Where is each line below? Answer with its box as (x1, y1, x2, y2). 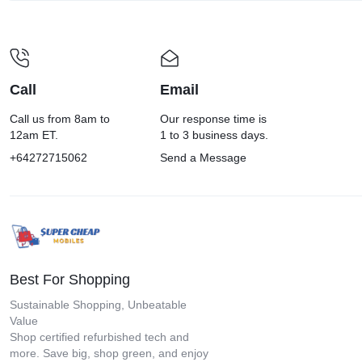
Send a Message (160, 151, 247, 165)
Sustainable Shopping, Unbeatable (10, 297, 187, 311)
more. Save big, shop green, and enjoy (10, 346, 208, 360)
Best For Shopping (10, 271, 130, 288)
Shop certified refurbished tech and (10, 330, 189, 343)
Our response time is (160, 112, 267, 126)
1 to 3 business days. (160, 128, 269, 142)
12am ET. (10, 128, 58, 142)
